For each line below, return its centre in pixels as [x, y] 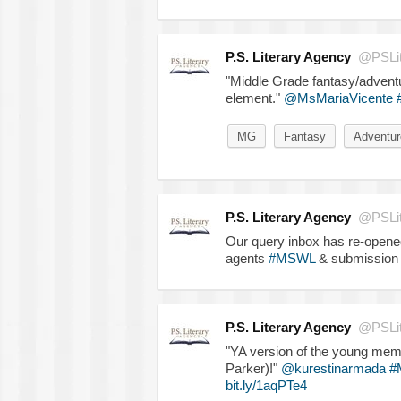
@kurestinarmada [333, 368]
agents [247, 258]
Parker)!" [253, 368]
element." [254, 98]
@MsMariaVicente [338, 98]
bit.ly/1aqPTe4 [266, 385]
